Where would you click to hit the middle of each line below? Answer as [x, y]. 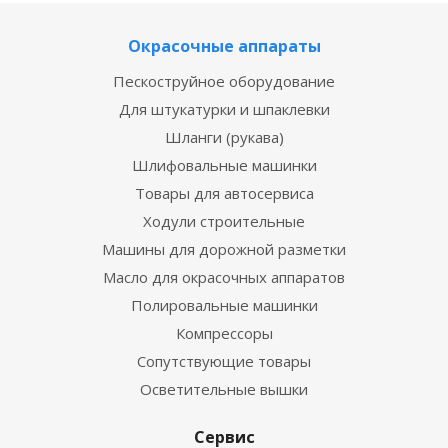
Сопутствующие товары [224, 361]
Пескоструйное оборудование [224, 81]
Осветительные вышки [224, 389]
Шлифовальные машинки [224, 165]
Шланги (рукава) [224, 137]
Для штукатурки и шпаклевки [224, 109]
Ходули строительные [224, 221]
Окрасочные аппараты [224, 46]
